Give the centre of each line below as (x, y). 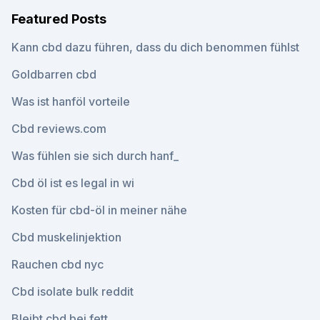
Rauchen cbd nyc (57, 264)
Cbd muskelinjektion (66, 237)
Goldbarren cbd (54, 74)
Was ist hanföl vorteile (71, 101)
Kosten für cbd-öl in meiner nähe (99, 210)
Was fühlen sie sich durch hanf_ (95, 156)
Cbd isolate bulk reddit (72, 291)
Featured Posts (59, 19)
